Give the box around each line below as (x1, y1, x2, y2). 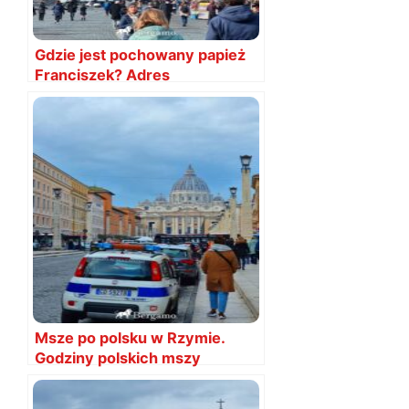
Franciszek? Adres (35, 65, 170, 84)
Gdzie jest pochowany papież (35, 45, 246, 64)
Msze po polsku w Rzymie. (35, 328, 225, 347)
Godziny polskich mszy (35, 348, 201, 367)
